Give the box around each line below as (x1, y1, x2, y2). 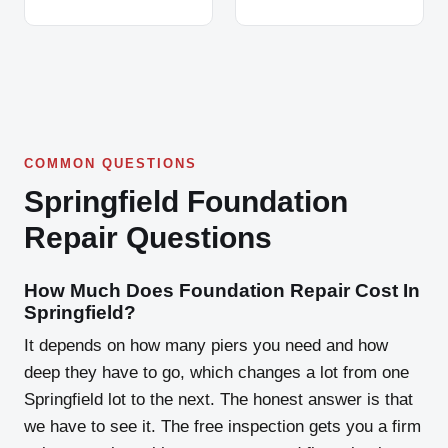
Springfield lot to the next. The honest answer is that (24, 390, 413, 409)
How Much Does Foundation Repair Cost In (24, 280, 420, 301)
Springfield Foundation (24, 185, 348, 218)
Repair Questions (24, 221, 272, 254)
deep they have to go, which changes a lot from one (24, 363, 409, 382)
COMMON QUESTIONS (24, 156, 197, 171)
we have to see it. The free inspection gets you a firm (24, 417, 421, 436)
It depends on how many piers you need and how (24, 336, 388, 355)
